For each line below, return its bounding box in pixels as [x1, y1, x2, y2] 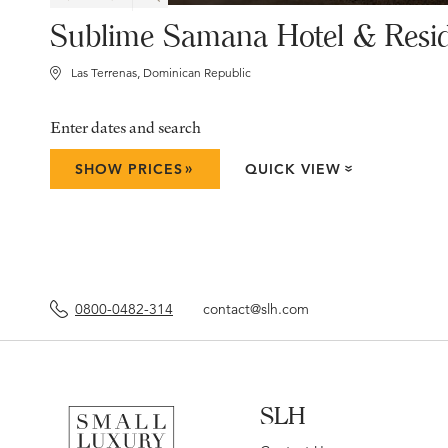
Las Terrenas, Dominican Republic [71, 64, 251, 80]
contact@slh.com [203, 299, 309, 318]
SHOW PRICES [75, 159, 183, 178]
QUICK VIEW [245, 159, 342, 178]
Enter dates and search [50, 115, 201, 138]
